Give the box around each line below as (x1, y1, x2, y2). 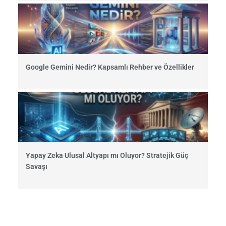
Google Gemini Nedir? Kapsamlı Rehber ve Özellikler (26, 63, 194, 72)
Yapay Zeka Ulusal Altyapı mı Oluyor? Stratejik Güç (26, 151, 188, 160)
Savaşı (26, 162, 47, 171)
